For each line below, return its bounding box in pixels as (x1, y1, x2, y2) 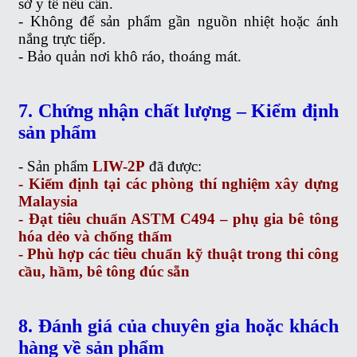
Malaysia (18, 192, 79, 210)
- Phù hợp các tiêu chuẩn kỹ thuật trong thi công (18, 245, 339, 262)
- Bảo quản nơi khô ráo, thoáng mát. (18, 47, 242, 65)
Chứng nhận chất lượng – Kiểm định (37, 100, 339, 121)
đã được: (145, 157, 202, 175)
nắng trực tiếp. (18, 29, 107, 47)
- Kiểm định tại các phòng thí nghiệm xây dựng (18, 175, 339, 192)
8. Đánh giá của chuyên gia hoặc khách (18, 315, 339, 336)
